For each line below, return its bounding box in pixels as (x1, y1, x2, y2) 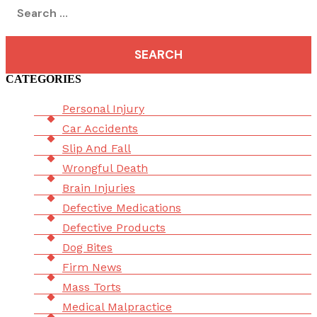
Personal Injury (62, 102, 144, 116)
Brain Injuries (62, 181, 135, 195)
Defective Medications (62, 201, 181, 215)
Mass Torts (62, 280, 121, 294)
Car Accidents (62, 122, 138, 136)
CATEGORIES (6, 73, 81, 86)
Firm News (62, 260, 122, 275)
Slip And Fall (62, 142, 131, 156)
